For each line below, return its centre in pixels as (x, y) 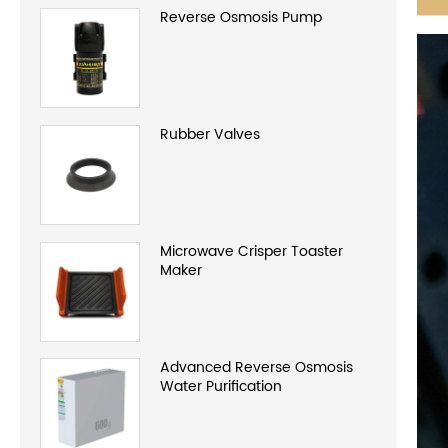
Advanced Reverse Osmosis (256, 368)
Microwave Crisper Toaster (251, 251)
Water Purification (221, 387)
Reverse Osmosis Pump (241, 17)
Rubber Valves (237, 134)
